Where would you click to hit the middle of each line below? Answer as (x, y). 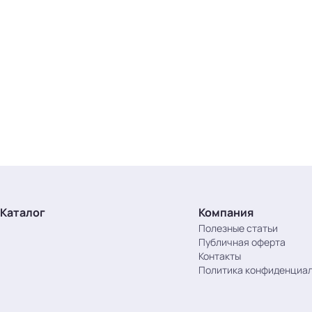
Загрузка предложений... (156, 98)
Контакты (220, 256)
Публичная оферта (242, 242)
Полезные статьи (238, 228)
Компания (226, 212)
